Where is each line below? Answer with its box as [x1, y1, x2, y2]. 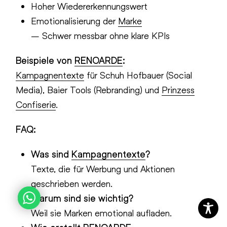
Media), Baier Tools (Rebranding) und [16, 84, 162, 95]
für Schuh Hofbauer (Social [84, 69, 193, 81]
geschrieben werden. [31, 178, 113, 189]
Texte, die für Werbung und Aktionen [31, 163, 175, 174]
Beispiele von [16, 55, 75, 66]
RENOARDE [74, 55, 123, 66]
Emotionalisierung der [31, 15, 119, 26]
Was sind [31, 148, 72, 160]
